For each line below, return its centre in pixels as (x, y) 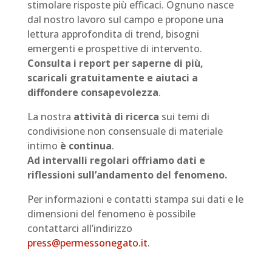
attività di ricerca (116, 117)
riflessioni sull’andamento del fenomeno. (127, 175)
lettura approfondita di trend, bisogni (113, 34)
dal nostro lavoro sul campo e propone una (125, 19)
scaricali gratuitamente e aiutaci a (112, 78)
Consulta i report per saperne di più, (115, 63)
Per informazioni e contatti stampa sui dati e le (135, 199)
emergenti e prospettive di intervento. (116, 49)
